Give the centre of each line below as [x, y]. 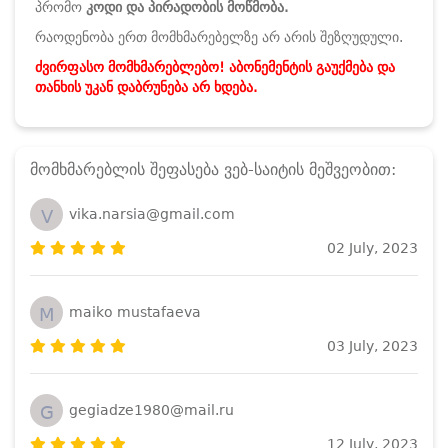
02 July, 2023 [372, 247]
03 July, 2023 [372, 345]
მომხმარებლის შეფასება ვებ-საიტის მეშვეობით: [213, 169]
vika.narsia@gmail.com [152, 214]
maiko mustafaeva [135, 312]
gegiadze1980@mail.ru [151, 410]
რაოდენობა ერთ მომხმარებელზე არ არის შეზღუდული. [219, 36]
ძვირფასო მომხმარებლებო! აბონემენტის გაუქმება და [215, 66]
